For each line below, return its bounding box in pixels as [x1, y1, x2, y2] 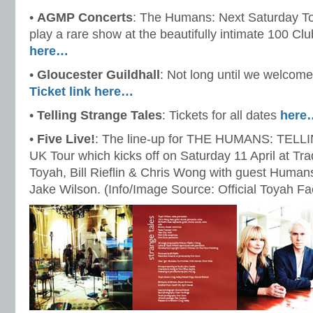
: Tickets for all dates [162, 108, 280, 122]
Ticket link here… [29, 85, 133, 99]
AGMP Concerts [37, 10, 133, 24]
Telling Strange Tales [37, 108, 162, 122]
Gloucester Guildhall [37, 68, 160, 82]
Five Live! [37, 132, 95, 146]
